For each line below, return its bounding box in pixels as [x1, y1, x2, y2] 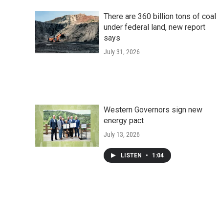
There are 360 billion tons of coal [104, 12, 216, 22]
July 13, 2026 [104, 131, 140, 139]
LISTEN [121, 152, 143, 159]
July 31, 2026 [104, 48, 140, 56]
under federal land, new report [104, 22, 205, 32]
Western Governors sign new [104, 105, 202, 115]
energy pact [104, 116, 144, 126]
